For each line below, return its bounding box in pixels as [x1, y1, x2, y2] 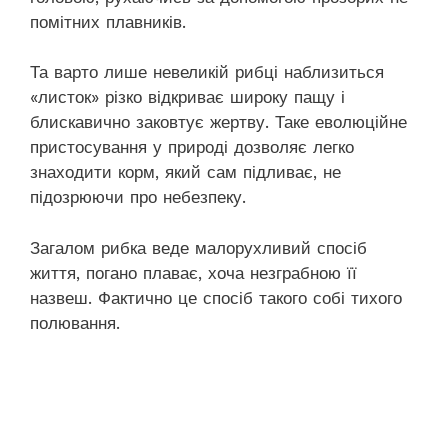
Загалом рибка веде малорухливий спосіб [30, 237, 367, 258]
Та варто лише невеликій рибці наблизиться [30, 62, 384, 83]
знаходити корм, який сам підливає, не [30, 162, 341, 183]
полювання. [30, 312, 126, 333]
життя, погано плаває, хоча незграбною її [30, 262, 357, 283]
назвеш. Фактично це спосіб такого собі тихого [30, 287, 402, 308]
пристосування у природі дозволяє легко [30, 137, 354, 158]
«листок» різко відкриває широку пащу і [30, 87, 345, 108]
